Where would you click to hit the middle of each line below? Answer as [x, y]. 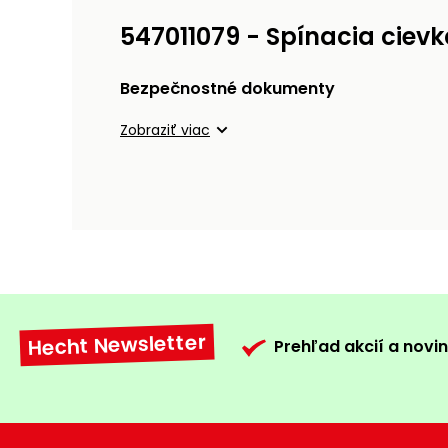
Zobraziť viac [165, 130]
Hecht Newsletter [117, 345]
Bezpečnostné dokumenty [227, 89]
